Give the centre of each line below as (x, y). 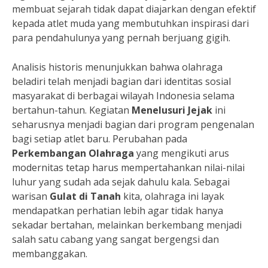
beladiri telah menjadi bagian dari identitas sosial (121, 81)
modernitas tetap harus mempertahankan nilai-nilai (128, 167)
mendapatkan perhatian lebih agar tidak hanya (118, 211)
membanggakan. (50, 254)
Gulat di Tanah (85, 196)
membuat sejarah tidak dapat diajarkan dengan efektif (134, 9)
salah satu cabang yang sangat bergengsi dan (115, 239)
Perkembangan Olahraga (73, 153)
